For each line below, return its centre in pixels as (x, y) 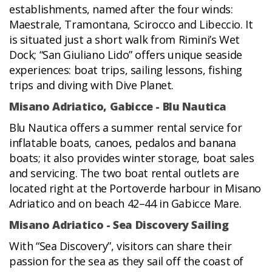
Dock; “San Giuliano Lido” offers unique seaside (126, 55)
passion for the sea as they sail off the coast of (126, 261)
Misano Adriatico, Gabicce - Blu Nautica (118, 107)
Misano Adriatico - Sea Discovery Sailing (119, 225)
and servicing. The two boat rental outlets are (124, 173)
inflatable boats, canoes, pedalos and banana (123, 143)
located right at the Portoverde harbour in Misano (135, 189)
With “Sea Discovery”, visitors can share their (121, 246)
